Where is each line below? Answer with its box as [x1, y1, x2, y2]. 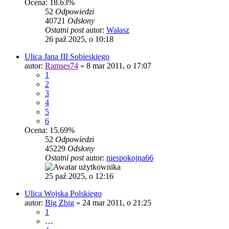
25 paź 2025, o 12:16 [45, 172, 113, 181]
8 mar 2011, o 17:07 [86, 61, 151, 71]
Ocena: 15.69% [25, 126, 75, 135]
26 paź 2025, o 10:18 [45, 35, 113, 44]
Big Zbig [45, 198, 74, 208]
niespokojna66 [106, 153, 153, 163]
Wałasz [106, 26, 129, 35]
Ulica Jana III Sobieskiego [25, 52, 109, 61]
